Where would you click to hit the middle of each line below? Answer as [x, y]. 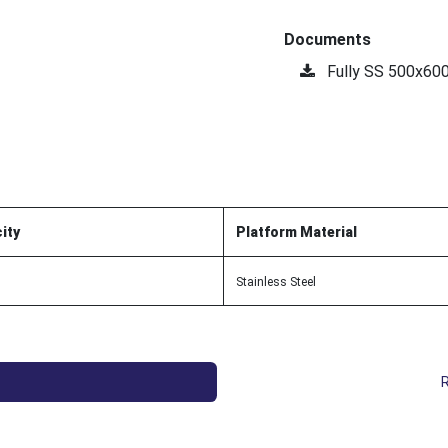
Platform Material [296, 231]
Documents [327, 39]
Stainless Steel [277, 281]
